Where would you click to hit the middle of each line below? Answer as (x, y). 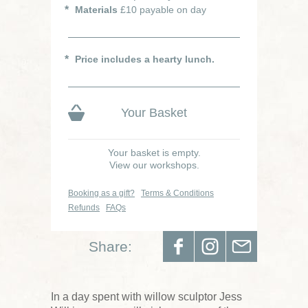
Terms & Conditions (177, 193)
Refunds (84, 207)
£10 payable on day (162, 9)
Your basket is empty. (154, 152)
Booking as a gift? (101, 193)
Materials (96, 9)
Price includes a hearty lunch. (145, 59)
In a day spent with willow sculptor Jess (146, 296)
